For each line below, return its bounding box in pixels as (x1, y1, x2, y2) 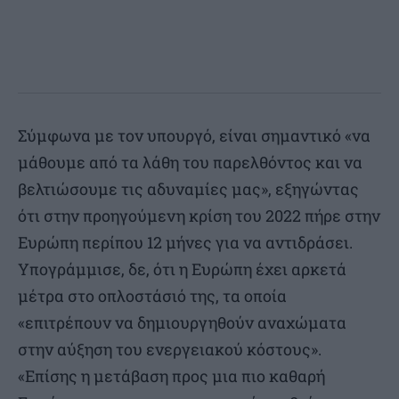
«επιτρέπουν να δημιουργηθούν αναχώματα (18, 311, 346, 333)
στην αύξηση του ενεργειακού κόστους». (18, 338, 322, 360)
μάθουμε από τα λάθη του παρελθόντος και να (18, 151, 362, 173)
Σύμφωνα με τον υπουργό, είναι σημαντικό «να (18, 124, 370, 146)
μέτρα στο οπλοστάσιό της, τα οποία (18, 284, 287, 306)
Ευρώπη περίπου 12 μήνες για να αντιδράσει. (18, 231, 353, 253)
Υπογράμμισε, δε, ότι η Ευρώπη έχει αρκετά (18, 257, 346, 280)
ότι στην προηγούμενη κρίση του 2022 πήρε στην (18, 204, 380, 226)
